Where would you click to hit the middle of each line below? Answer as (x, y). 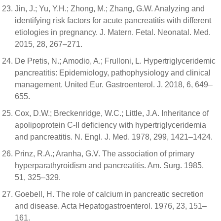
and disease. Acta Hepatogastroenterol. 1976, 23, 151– (111, 206)
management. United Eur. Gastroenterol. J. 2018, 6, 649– (114, 85)
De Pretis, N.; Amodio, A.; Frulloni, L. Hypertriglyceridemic (115, 61)
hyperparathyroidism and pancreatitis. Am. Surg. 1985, (109, 166)
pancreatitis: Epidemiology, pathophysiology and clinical (113, 73)
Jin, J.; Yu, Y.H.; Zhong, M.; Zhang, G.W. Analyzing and (110, 9)
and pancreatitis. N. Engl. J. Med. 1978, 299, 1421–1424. (114, 137)
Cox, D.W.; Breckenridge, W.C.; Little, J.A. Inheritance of (112, 113)
